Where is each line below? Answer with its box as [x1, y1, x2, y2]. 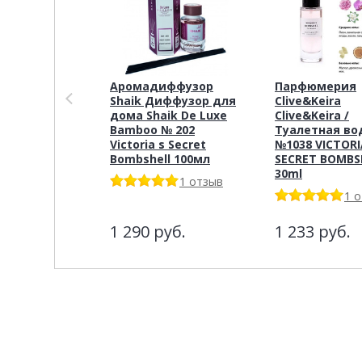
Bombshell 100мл [110, 150, 210, 166]
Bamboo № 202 [110, 121, 195, 137]
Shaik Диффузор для [110, 92, 236, 108]
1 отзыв [179, 173, 223, 189]
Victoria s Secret [110, 136, 206, 152]
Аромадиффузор [110, 78, 213, 94]
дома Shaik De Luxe [110, 107, 227, 123]
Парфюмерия [275, 78, 356, 94]
